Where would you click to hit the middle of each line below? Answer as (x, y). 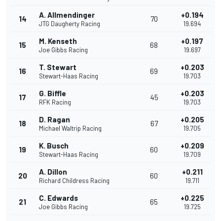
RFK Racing (55, 102)
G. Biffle (53, 93)
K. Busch (54, 146)
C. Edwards (58, 198)
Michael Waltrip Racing (70, 129)
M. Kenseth (58, 41)
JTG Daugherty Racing (70, 24)
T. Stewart (58, 67)
